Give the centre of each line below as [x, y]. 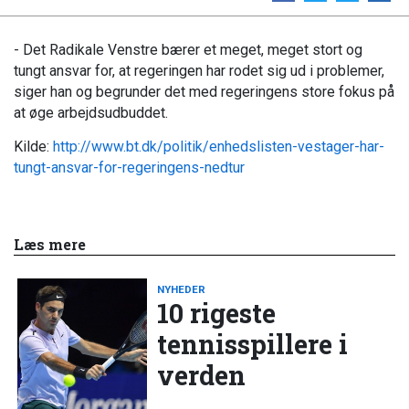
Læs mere [50, 244]
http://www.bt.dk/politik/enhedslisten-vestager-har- [219, 147]
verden [202, 375]
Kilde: [33, 147]
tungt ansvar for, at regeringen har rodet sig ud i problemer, [199, 70]
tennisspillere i [253, 344]
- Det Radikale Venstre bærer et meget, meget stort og [188, 49]
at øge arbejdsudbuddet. [91, 112]
